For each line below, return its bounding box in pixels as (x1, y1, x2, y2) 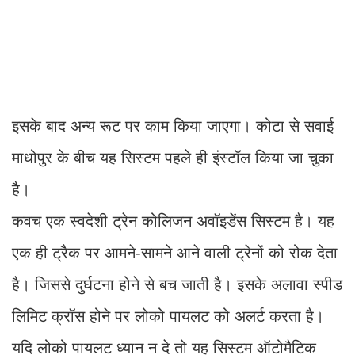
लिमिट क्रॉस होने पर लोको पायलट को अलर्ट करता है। (12, 307, 324, 325)
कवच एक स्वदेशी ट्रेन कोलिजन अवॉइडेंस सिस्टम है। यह (12, 212, 334, 230)
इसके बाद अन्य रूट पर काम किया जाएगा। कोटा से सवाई (12, 116, 334, 135)
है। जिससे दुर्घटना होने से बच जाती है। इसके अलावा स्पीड (12, 275, 342, 293)
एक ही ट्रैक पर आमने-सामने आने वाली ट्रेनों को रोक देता (12, 243, 338, 261)
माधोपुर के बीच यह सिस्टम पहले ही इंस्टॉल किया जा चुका (12, 148, 334, 166)
